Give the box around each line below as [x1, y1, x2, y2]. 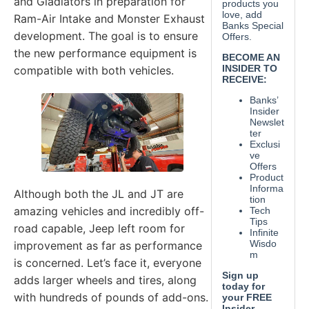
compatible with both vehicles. [14, 63, 177, 77]
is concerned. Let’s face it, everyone [14, 256, 201, 270]
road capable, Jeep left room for [14, 221, 185, 236]
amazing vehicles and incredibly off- [14, 204, 204, 219]
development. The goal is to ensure [14, 28, 198, 43]
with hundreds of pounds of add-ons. [14, 290, 208, 305]
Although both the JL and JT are [14, 187, 183, 201]
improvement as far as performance [14, 239, 202, 253]
